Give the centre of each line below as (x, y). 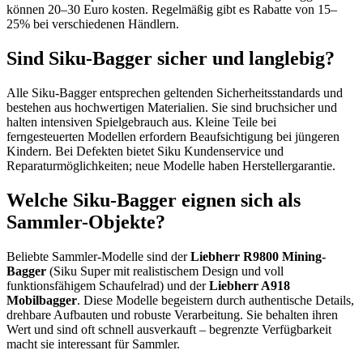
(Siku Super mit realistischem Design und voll (165, 271)
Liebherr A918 (250, 285)
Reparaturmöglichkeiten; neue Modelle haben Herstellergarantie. (171, 165)
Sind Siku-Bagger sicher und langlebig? (171, 59)
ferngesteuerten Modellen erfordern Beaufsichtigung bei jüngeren (173, 136)
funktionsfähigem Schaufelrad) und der (108, 285)
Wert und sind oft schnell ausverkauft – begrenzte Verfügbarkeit (169, 329)
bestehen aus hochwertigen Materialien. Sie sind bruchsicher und (172, 107)
